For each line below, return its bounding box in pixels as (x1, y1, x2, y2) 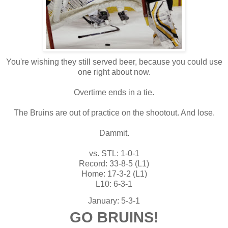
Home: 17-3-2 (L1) (81, 169, 147, 178)
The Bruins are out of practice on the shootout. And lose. (13, 108, 215, 117)
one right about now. (77, 67, 151, 76)
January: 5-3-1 (88, 196, 140, 205)
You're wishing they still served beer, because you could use (6, 57, 222, 66)
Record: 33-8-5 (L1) (79, 159, 149, 168)
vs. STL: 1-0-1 (89, 149, 139, 158)
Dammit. (99, 128, 129, 137)
